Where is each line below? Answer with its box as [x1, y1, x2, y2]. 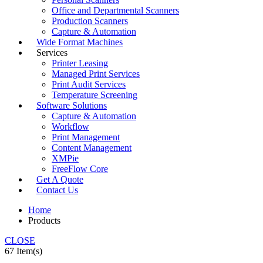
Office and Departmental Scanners [52, 5, 179, 16]
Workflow [52, 122, 89, 132]
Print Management [52, 132, 120, 143]
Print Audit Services [52, 79, 126, 90]
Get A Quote [36, 174, 83, 185]
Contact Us [36, 185, 78, 195]
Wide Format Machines [36, 37, 123, 48]
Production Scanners [52, 16, 128, 26]
